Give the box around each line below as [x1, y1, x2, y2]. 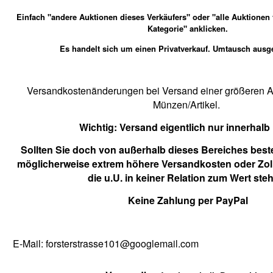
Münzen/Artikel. [153, 97, 222, 112]
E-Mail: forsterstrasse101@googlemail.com [13, 236, 199, 250]
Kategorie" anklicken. [147, 23, 228, 34]
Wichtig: [79, 120, 119, 134]
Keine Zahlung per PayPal [127, 193, 248, 207]
